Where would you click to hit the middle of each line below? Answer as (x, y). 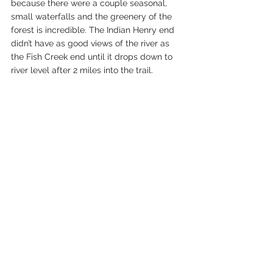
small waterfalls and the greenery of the (93, 16)
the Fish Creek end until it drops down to (93, 56)
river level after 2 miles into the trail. (82, 70)
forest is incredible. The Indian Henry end (94, 30)
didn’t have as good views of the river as (91, 43)
